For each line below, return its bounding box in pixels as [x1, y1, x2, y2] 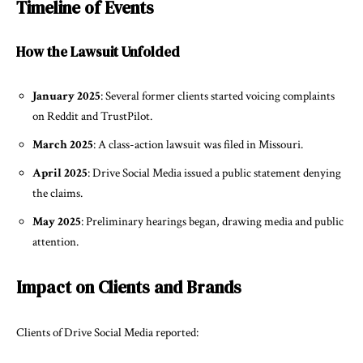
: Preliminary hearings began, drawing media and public [81, 214, 344, 229]
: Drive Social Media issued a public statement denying [88, 165, 341, 181]
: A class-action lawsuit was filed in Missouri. [93, 137, 303, 152]
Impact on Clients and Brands [16, 275, 241, 299]
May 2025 [32, 214, 81, 229]
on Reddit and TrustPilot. [32, 109, 152, 124]
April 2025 [32, 165, 88, 181]
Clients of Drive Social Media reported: [16, 325, 199, 340]
